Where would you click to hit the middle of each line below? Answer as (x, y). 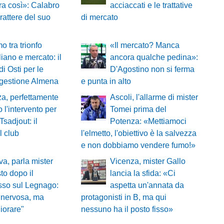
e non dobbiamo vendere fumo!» (138, 145)
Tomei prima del (138, 109)
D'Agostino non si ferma (152, 69)
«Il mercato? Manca (144, 45)
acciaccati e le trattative (151, 5)
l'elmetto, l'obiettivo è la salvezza (138, 133)
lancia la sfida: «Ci (142, 173)
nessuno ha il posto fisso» (127, 209)
